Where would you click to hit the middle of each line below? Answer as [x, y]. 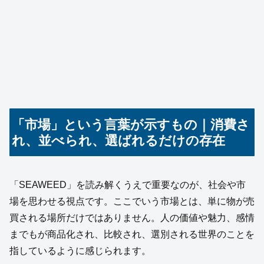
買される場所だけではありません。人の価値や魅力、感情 [132, 218]
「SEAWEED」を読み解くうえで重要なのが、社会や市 [128, 185]
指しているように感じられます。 [80, 251]
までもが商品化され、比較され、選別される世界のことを [132, 235]
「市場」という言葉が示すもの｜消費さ [131, 124]
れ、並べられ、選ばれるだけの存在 [119, 140]
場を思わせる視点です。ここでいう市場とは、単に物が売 [132, 202]
